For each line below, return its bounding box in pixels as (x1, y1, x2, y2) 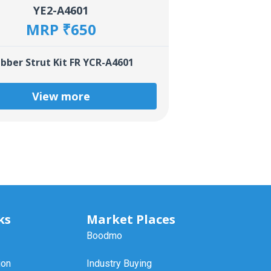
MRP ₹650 (25, 19, 96, 39)
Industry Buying (86, 257, 152, 269)
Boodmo (86, 229, 122, 241)
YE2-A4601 (33, 2, 89, 18)
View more (31, 88, 90, 103)
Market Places (86, 211, 175, 227)
